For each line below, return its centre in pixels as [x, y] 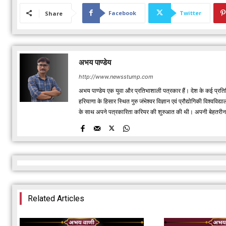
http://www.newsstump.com [116, 76]
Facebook [122, 13]
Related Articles [56, 198]
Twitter [190, 13]
